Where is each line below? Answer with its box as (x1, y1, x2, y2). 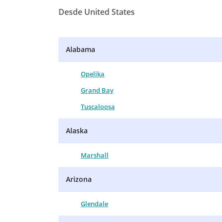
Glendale (81, 199, 108, 208)
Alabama (66, 44, 95, 54)
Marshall (81, 150, 109, 160)
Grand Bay (81, 85, 113, 95)
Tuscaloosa (81, 102, 115, 111)
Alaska (66, 125, 88, 135)
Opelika (81, 69, 105, 78)
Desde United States (58, 6, 135, 17)
